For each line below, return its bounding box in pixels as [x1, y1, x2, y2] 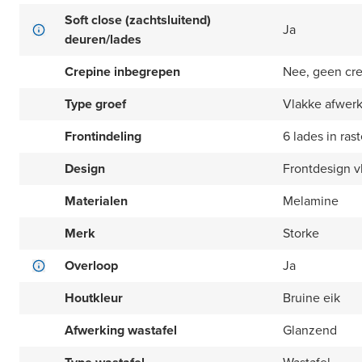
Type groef [65, 95, 126, 114]
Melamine [283, 192, 339, 211]
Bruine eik [283, 288, 340, 308]
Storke [283, 224, 319, 243]
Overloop [65, 256, 118, 276]
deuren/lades [65, 30, 141, 49]
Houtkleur [65, 288, 123, 308]
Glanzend [283, 321, 337, 340]
